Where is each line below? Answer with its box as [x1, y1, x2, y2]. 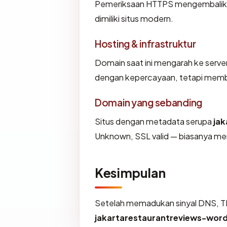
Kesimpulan [95, 165, 166, 181]
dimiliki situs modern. [95, 13, 173, 24]
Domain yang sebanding [95, 96, 203, 109]
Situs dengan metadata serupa [95, 116, 213, 127]
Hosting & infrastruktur [95, 37, 196, 50]
